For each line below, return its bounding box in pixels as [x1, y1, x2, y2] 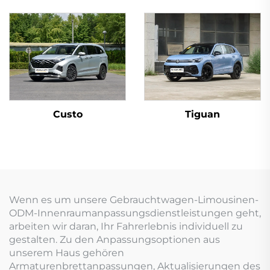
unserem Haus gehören [9, 247, 124, 259]
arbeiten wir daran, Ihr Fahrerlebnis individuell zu [9, 221, 243, 232]
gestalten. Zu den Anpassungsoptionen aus [9, 234, 220, 245]
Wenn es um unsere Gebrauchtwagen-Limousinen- [9, 194, 259, 206]
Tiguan [185, 108, 220, 120]
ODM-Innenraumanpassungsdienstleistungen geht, [9, 207, 261, 219]
